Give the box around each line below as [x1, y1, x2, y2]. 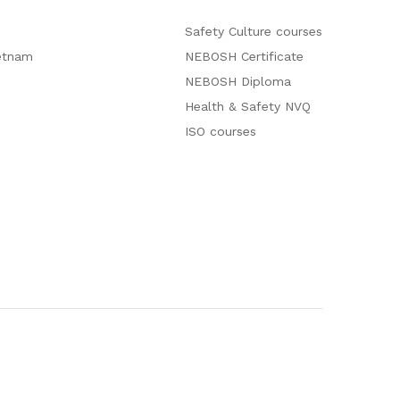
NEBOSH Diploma [184, 73, 291, 88]
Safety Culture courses [184, 23, 322, 38]
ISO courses [184, 123, 256, 138]
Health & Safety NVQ [184, 98, 311, 113]
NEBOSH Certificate [184, 48, 304, 63]
